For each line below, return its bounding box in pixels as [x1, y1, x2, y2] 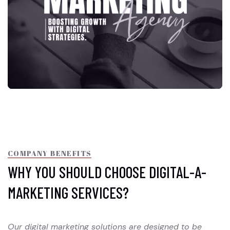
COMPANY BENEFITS [8, 148, 92, 159]
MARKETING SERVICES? [8, 183, 129, 202]
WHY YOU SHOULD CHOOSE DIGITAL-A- [8, 163, 206, 182]
